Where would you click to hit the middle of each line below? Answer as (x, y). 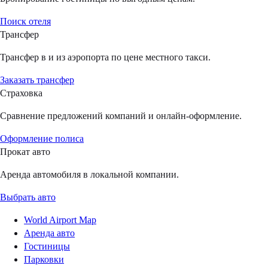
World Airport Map (60, 220)
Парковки (44, 260)
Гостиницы (47, 246)
